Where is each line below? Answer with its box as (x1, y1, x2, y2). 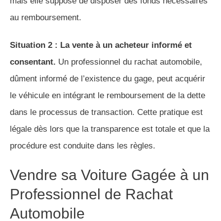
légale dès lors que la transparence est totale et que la (10, 124, 210, 134)
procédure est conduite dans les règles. (10, 141, 155, 151)
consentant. (10, 57, 56, 67)
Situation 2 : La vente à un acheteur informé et (10, 40, 192, 50)
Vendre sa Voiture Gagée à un (10, 167, 209, 184)
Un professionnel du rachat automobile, (56, 57, 202, 67)
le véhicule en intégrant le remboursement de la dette (10, 91, 205, 101)
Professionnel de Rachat (10, 186, 173, 203)
